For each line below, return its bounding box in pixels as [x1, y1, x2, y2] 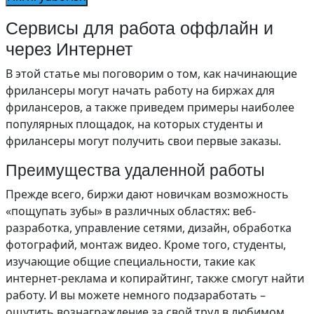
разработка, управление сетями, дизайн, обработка [6, 220, 292, 235]
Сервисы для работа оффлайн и [6, 18, 273, 38]
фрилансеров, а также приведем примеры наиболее [6, 100, 294, 115]
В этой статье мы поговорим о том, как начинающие [6, 66, 297, 81]
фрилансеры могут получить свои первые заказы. [6, 133, 281, 149]
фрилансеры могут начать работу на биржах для [6, 83, 275, 98]
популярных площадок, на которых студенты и [6, 116, 263, 132]
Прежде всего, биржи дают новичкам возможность [6, 186, 289, 202]
